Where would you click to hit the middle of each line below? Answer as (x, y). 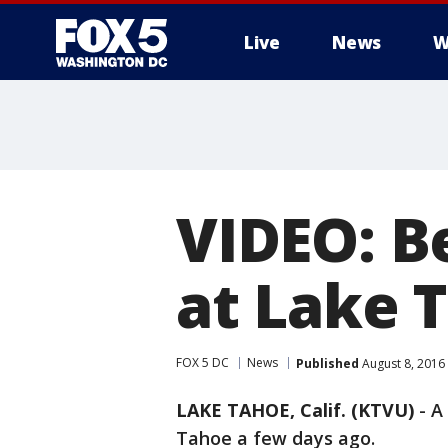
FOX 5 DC (202, 362)
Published (327, 363)
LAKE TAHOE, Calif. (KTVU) (295, 410)
